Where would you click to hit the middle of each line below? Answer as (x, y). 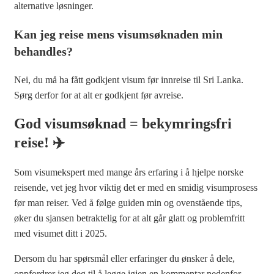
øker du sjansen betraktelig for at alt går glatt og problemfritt (129, 218)
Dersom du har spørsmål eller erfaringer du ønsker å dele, (124, 259)
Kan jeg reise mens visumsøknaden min (118, 34)
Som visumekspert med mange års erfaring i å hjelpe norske (129, 172)
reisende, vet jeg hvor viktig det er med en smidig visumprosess (136, 188)
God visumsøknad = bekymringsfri (123, 124)
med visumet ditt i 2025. (61, 234)
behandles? (43, 51)
